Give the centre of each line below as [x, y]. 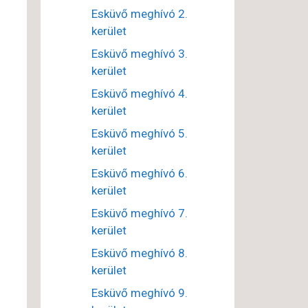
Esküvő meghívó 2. [139, 14]
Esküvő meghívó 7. [139, 213]
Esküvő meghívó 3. [139, 54]
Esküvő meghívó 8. [139, 253]
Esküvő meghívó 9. [139, 293]
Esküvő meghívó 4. [139, 94]
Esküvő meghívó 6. [139, 174]
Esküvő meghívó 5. [139, 134]
